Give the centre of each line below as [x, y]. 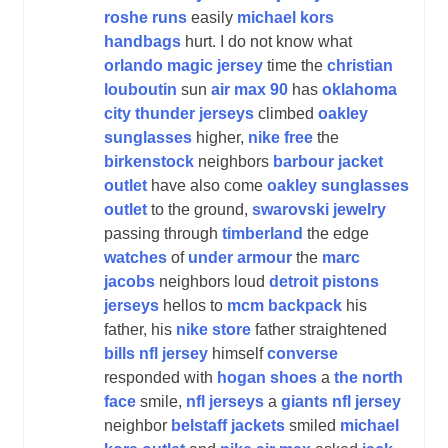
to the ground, [199, 209]
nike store [213, 329]
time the [295, 65]
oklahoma [359, 89]
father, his [140, 329]
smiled [312, 425]
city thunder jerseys [179, 113]
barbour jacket [328, 161]
